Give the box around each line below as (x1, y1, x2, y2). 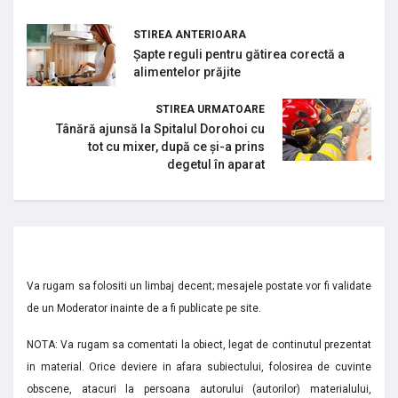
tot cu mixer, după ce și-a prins (88, 139, 265, 154)
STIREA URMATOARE (155, 102, 265, 115)
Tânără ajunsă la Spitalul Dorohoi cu (56, 121, 265, 136)
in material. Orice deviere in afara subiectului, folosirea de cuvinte (27, 360, 371, 373)
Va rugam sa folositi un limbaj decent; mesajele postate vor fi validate (27, 279, 371, 292)
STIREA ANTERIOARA (133, 28, 246, 41)
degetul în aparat (167, 156, 265, 171)
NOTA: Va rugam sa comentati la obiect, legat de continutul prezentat (27, 338, 371, 351)
